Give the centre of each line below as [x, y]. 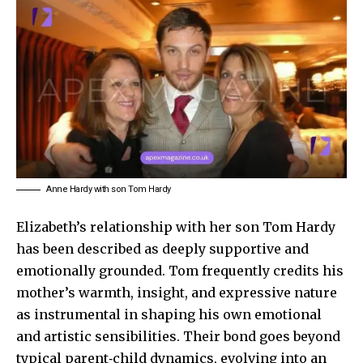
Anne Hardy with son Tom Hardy [109, 189]
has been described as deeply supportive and [162, 248]
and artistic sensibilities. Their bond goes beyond [178, 336]
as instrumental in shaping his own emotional [169, 314]
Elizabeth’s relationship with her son [139, 226]
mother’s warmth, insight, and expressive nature [177, 292]
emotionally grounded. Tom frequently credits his [180, 270]
